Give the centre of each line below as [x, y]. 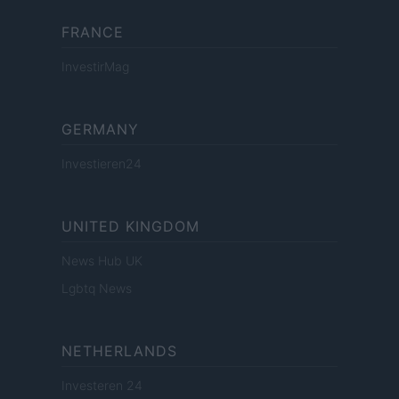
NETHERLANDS [119, 351]
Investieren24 [102, 164]
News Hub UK [102, 261]
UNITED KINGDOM [130, 227]
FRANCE [93, 33]
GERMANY [100, 130]
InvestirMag [95, 67]
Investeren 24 [102, 386]
